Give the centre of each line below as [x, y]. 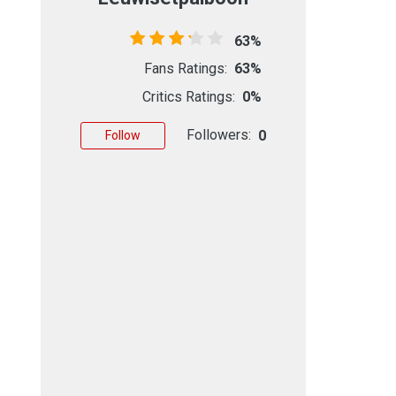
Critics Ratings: [189, 96]
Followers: [219, 134]
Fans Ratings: [186, 68]
